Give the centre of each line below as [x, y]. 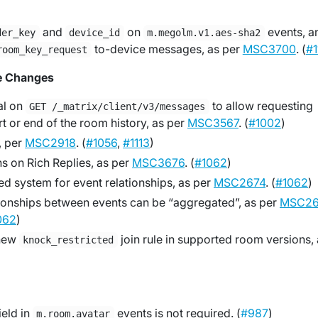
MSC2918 [50, 143]
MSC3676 [158, 163]
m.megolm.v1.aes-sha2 [204, 33]
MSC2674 [240, 182]
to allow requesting [261, 106]
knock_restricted [68, 240]
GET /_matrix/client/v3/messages [117, 106]
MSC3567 [213, 123]
